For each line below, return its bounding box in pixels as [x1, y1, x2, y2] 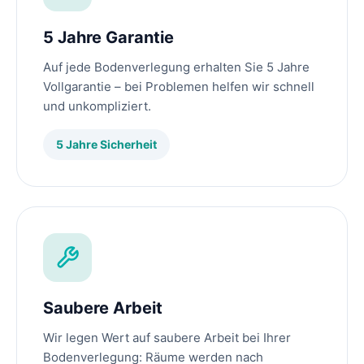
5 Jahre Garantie [43, 28, 174, 48]
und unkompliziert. [43, 98, 151, 115]
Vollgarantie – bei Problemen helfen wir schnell [43, 79, 314, 95]
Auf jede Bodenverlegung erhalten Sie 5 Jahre [43, 59, 310, 76]
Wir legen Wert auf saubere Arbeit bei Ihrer [43, 330, 291, 346]
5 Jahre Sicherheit [56, 137, 157, 152]
